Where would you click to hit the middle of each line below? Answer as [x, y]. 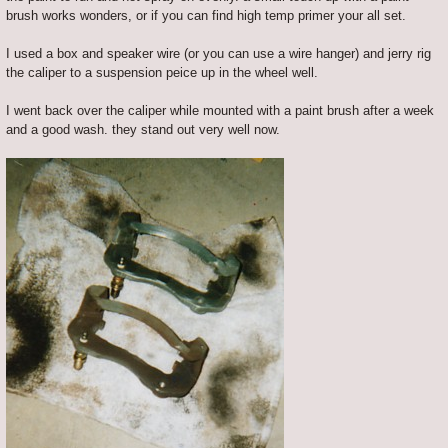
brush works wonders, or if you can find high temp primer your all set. [206, 15]
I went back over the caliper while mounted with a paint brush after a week [220, 110]
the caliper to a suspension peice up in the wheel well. [162, 72]
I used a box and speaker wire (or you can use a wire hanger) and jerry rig [218, 53]
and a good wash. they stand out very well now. [143, 129]
